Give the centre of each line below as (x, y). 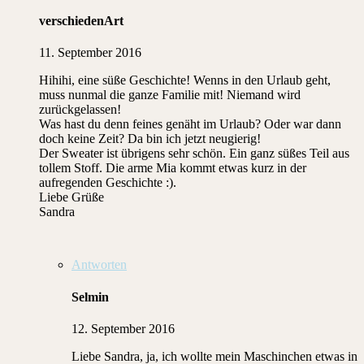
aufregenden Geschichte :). (108, 183)
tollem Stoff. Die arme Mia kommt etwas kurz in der (173, 168)
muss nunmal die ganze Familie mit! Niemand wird (170, 95)
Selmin (90, 297)
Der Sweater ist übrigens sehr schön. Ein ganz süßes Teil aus (194, 154)
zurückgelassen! (80, 110)
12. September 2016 (123, 328)
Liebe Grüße (71, 197)
